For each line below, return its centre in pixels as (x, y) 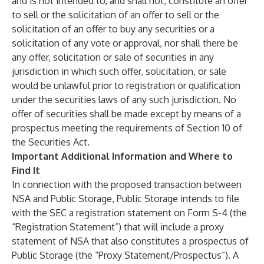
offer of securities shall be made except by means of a (126, 114)
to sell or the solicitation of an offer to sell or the (115, 15)
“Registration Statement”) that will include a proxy (118, 227)
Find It (26, 170)
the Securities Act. (51, 142)
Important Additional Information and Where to (122, 156)
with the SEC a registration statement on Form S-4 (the (129, 213)
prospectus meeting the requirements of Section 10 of (127, 128)
